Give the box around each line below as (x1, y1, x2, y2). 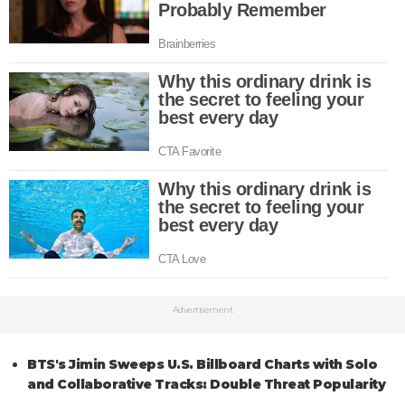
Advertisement (172, 303, 233, 316)
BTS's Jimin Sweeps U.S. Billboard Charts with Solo (27, 355, 377, 372)
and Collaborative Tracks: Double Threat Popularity (27, 375, 385, 392)
